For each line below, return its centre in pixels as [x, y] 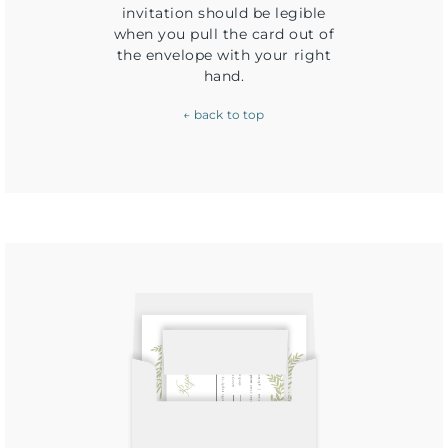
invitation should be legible [223, 13]
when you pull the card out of [224, 34]
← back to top [224, 115]
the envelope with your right [224, 55]
